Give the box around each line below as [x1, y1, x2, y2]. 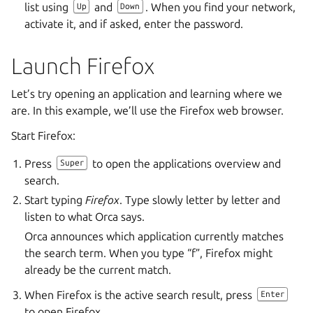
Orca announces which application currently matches [24, 229, 284, 242]
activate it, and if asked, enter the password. [24, 17, 244, 30]
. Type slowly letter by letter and [119, 193, 281, 206]
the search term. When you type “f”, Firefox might [24, 246, 273, 259]
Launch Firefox [11, 52, 154, 78]
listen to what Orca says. [24, 210, 145, 223]
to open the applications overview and [89, 156, 281, 170]
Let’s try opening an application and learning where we [11, 87, 282, 100]
